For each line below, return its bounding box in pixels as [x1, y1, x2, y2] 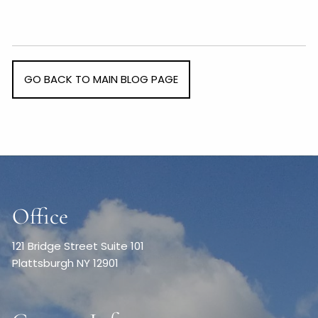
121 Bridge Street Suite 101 [12, 238, 145, 253]
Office [12, 202, 69, 230]
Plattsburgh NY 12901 [12, 255, 119, 270]
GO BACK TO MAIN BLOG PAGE [24, 71, 179, 87]
